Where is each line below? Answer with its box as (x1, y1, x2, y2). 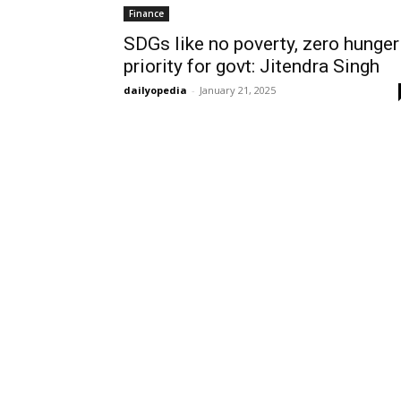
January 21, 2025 (200, 83, 276, 97)
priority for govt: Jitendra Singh (124, 55, 380, 77)
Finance (129, 7, 164, 20)
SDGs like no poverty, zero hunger (124, 33, 399, 55)
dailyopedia (124, 83, 187, 97)
